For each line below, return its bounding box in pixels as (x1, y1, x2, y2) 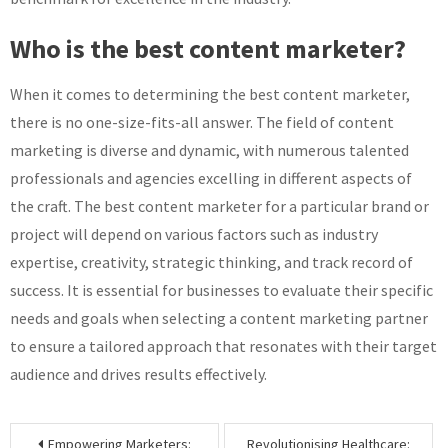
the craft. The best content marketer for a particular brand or (10, 196, 429, 216)
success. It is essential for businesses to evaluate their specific (10, 280, 433, 300)
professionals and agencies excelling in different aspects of (10, 168, 412, 188)
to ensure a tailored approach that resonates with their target (10, 336, 437, 356)
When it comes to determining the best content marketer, (10, 84, 410, 104)
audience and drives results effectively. (10, 364, 267, 384)
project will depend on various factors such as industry (10, 224, 378, 244)
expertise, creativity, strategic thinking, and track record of (10, 252, 413, 272)
